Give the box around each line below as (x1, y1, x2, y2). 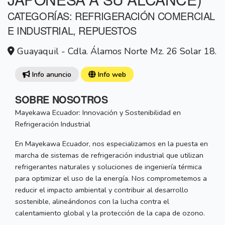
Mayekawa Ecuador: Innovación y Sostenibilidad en (15, 107, 181, 118)
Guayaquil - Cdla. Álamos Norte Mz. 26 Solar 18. (15, 45, 216, 58)
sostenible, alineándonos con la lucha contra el (15, 196, 169, 207)
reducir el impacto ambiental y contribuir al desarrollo (15, 185, 188, 195)
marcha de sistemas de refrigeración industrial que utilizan (15, 150, 203, 161)
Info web (95, 69, 126, 80)
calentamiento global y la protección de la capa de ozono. (15, 208, 205, 218)
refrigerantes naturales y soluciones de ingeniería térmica (15, 162, 202, 172)
